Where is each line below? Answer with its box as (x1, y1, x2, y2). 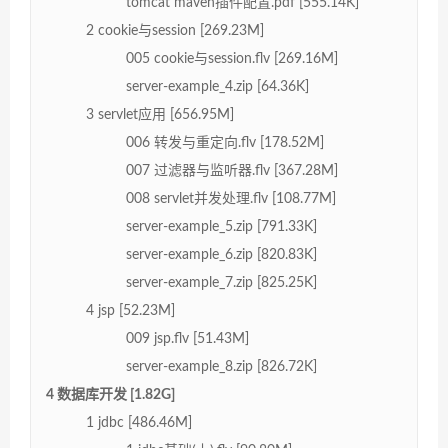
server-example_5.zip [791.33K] (126, 219, 317, 234)
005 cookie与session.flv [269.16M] (126, 51, 338, 66)
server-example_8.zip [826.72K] (126, 359, 317, 374)
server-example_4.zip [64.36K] (126, 79, 309, 94)
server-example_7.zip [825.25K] (126, 275, 317, 290)
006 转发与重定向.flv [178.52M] (126, 135, 324, 150)
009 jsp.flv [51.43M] (126, 331, 249, 346)
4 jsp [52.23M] (86, 303, 175, 318)
